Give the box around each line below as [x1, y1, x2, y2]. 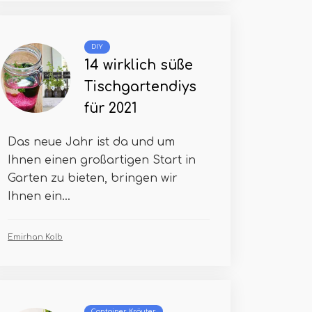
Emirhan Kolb [8, 233, 63, 242]
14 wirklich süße [84, 58, 193, 72]
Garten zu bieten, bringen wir [8, 172, 178, 185]
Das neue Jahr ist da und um [8, 136, 175, 148]
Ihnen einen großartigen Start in [8, 154, 196, 166]
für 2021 [84, 101, 137, 116]
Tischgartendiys [84, 79, 196, 94]
